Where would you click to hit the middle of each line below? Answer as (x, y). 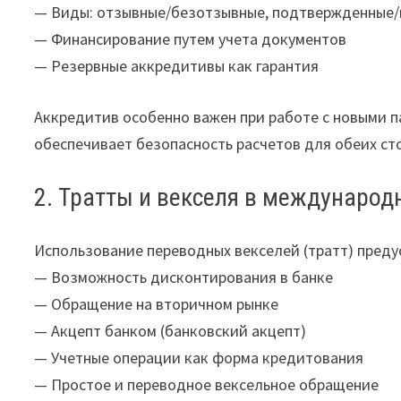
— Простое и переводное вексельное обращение (207, 384)
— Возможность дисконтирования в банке (184, 277)
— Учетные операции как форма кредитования (199, 357)
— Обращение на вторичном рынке (157, 303)
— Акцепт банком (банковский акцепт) (171, 330)
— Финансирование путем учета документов (191, 38)
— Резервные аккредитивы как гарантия (177, 65)
